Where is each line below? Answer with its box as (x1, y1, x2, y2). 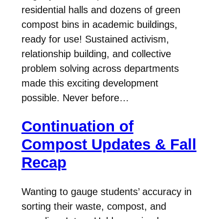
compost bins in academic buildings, (21, 19, 177, 30)
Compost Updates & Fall (21, 136, 197, 153)
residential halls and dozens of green (21, 4, 180, 15)
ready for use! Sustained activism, (21, 33, 169, 44)
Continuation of (21, 118, 133, 135)
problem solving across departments (21, 63, 179, 74)
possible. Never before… (21, 92, 129, 103)
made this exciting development (21, 77, 158, 88)
